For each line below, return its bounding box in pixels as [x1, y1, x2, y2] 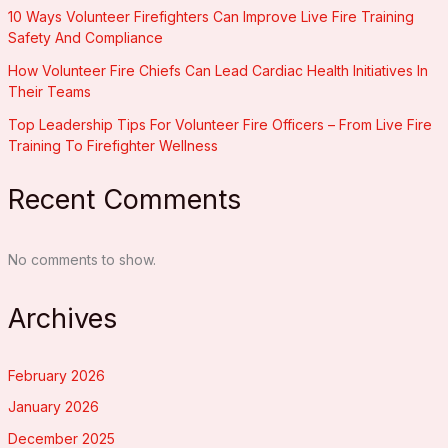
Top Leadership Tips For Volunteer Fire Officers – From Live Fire [7, 115, 432, 133]
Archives [7, 301, 117, 335]
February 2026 [7, 366, 105, 384]
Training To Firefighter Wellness [7, 136, 218, 154]
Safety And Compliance [7, 28, 163, 46]
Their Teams [7, 82, 91, 100]
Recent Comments [7, 183, 241, 217]
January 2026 [7, 398, 99, 416]
